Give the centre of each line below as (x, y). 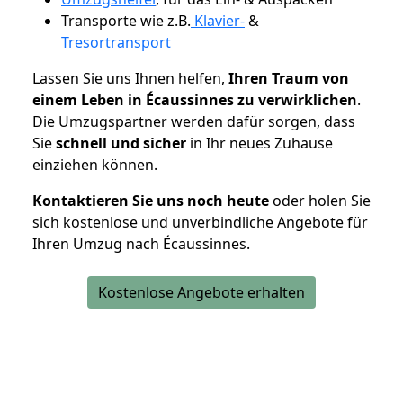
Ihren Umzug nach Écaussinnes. (141, 243)
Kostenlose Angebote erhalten (201, 292)
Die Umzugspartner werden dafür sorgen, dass (194, 121)
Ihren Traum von (289, 78)
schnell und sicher (121, 143)
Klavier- (218, 20)
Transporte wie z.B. (126, 20)
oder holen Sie (320, 200)
